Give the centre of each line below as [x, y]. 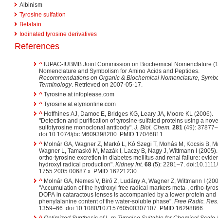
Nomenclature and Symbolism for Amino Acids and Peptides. [119, 71]
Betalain [30, 25]
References [37, 46]
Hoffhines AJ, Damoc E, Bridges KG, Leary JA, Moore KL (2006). [128, 114]
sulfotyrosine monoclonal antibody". [87, 128]
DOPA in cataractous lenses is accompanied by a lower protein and [127, 195]
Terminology [55, 85]
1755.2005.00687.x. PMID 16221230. [89, 172]
